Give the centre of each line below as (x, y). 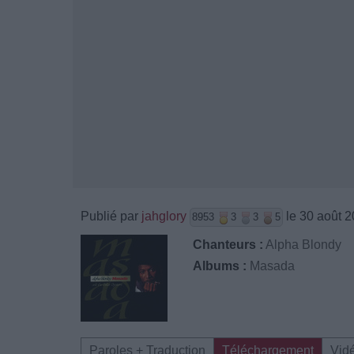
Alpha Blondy (304, 245)
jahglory (164, 216)
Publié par (111, 216)
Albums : (220, 266)
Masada (273, 266)
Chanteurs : (228, 245)
